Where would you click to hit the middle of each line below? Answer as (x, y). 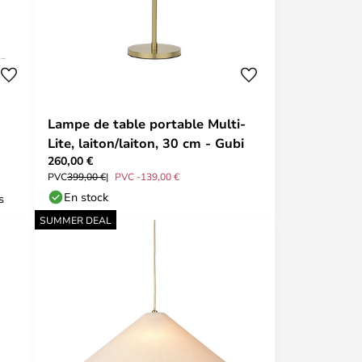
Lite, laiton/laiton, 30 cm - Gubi (146, 143)
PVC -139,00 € (147, 176)
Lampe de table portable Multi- (147, 124)
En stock (86, 197)
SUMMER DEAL (76, 220)
